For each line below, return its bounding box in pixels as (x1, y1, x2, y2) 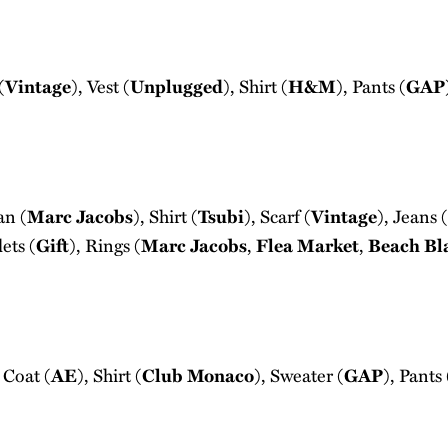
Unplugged (130, 73, 223, 99)
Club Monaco (142, 362, 254, 388)
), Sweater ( (254, 362, 344, 388)
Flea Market (256, 232, 359, 258)
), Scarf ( (244, 203, 311, 229)
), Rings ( (69, 232, 141, 258)
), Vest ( (71, 73, 130, 99)
